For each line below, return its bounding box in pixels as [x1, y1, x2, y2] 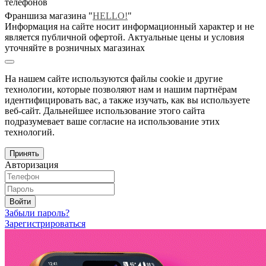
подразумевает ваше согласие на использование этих [5, 116, 220, 126]
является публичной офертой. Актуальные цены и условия [5, 31, 244, 42]
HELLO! [93, 10, 128, 21]
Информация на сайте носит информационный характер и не [5, 21, 254, 31]
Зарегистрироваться [5, 218, 85, 229]
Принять [9, 148, 39, 158]
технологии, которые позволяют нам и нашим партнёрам [5, 84, 237, 94]
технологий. [5, 126, 55, 137]
